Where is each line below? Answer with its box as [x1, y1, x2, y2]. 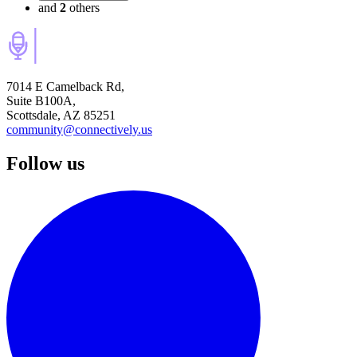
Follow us [6, 153, 84, 175]
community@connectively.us [6, 123, 152, 137]
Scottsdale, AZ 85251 [6, 108, 116, 123]
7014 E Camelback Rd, [6, 80, 124, 94]
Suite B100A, [6, 94, 76, 108]
